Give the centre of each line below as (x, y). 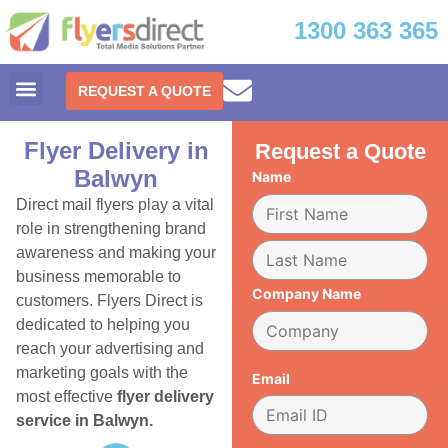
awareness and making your (116, 253)
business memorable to (98, 277)
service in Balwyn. (84, 421)
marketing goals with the (102, 373)
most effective (66, 397)
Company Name (307, 293)
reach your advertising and (110, 349)
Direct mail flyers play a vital (115, 205)
